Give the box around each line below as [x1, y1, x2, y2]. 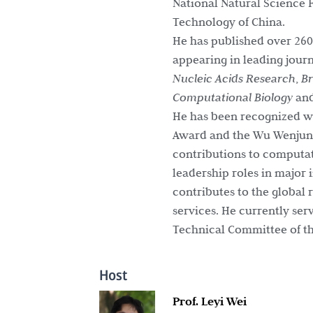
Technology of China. [173, 15, 285, 29]
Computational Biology [173, 90, 293, 105]
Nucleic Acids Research [173, 71, 296, 86]
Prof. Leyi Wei [173, 294, 247, 309]
